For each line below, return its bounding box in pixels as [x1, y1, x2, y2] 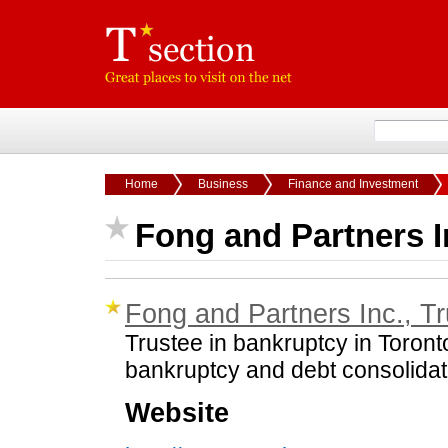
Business [198, 177, 248, 191]
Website [125, 397, 229, 428]
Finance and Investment [288, 177, 418, 191]
